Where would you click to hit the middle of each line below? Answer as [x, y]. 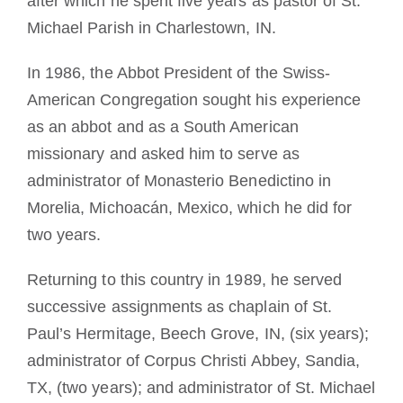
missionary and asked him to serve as [163, 153]
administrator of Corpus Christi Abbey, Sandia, [193, 360]
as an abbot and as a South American [162, 126]
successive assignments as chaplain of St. [179, 306]
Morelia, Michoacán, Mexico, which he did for [189, 207]
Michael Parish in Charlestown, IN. [151, 27]
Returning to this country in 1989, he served [184, 279]
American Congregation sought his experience [194, 99]
